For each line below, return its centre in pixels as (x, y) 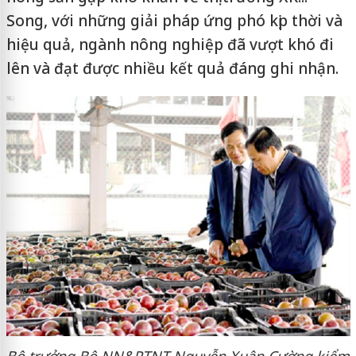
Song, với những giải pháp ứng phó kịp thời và (174, 21)
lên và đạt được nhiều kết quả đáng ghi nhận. (172, 68)
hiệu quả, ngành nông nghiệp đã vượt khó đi (170, 44)
